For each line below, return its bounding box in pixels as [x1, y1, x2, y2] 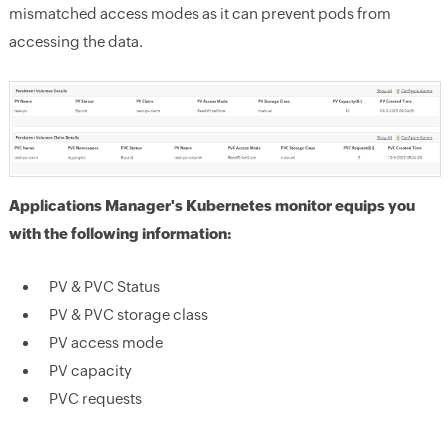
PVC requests [48, 390, 142, 408]
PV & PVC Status [48, 278, 160, 296]
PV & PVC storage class [48, 306, 208, 324]
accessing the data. [8, 33, 143, 51]
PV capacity [48, 362, 132, 380]
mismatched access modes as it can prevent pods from [8, 5, 391, 23]
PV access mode [48, 334, 163, 352]
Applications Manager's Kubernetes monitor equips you [8, 197, 415, 215]
